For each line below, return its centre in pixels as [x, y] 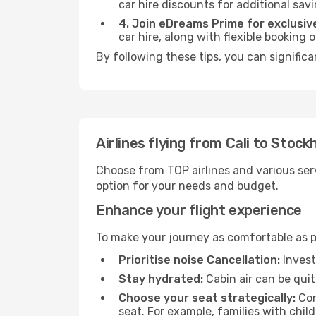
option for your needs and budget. [187, 186]
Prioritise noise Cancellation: [199, 260]
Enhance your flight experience [199, 210]
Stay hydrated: [161, 279]
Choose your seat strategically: [207, 298]
